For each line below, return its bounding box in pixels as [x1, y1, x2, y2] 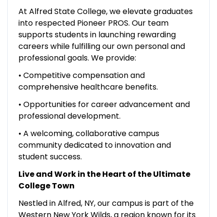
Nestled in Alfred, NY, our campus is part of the [18, 197, 194, 209]
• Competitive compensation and [18, 69, 145, 81]
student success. [18, 151, 82, 162]
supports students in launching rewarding [18, 29, 176, 40]
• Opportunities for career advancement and [18, 98, 190, 110]
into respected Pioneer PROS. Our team [18, 17, 169, 29]
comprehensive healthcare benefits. [18, 81, 158, 93]
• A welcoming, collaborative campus [18, 127, 159, 139]
